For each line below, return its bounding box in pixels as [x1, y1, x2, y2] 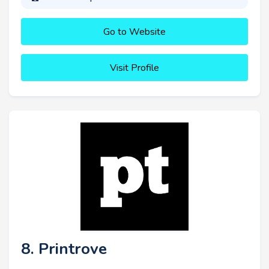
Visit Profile [110, 61, 159, 75]
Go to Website [103, 25, 166, 39]
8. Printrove [21, 238, 107, 260]
